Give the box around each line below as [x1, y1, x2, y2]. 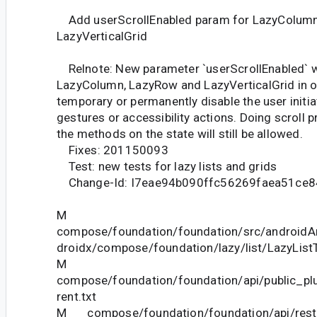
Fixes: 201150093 [57, 142, 168, 157]
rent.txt [57, 289, 97, 304]
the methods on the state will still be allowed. [57, 126, 303, 141]
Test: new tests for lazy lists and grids [57, 158, 277, 173]
